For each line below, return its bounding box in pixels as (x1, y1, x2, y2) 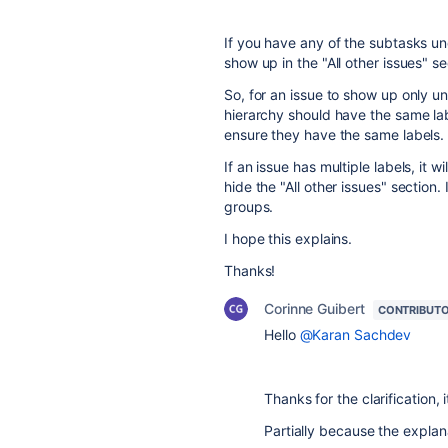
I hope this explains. (224, 230, 353, 247)
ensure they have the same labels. (224, 126, 445, 143)
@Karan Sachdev (299, 326, 412, 343)
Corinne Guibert (264, 300, 365, 317)
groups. (224, 198, 274, 215)
